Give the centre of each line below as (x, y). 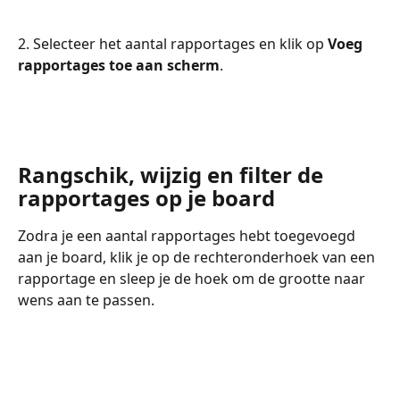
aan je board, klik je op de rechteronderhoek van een (198, 257)
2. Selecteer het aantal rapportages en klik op (173, 44)
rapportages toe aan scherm (119, 66)
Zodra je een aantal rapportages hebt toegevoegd (188, 235)
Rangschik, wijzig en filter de (173, 174)
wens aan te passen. (86, 300)
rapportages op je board (146, 197)
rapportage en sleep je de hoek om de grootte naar (193, 278)
